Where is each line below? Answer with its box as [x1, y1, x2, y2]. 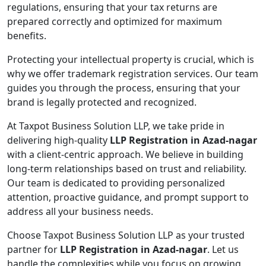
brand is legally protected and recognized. [7, 96, 197, 109]
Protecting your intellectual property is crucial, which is [7, 53, 254, 66]
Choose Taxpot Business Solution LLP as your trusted [7, 229, 245, 242]
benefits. [7, 29, 46, 43]
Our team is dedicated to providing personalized [7, 176, 225, 190]
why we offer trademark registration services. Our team [7, 67, 258, 81]
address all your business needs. [7, 205, 153, 218]
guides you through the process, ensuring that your [7, 81, 240, 95]
